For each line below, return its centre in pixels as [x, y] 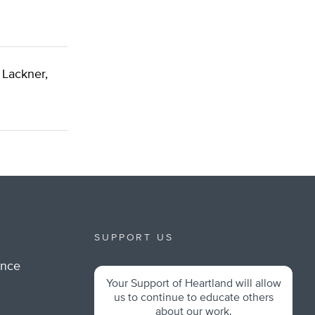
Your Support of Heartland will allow [193, 284]
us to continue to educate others [193, 298]
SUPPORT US [134, 238]
